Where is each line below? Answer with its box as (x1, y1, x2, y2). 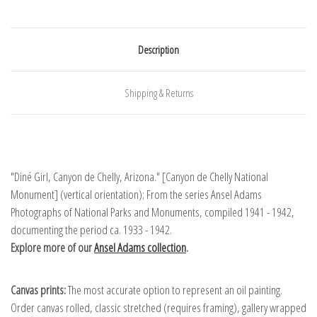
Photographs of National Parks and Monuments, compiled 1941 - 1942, (11, 204, 294, 221)
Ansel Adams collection (94, 239, 186, 256)
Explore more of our (11, 239, 94, 256)
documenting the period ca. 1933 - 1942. (11, 221, 172, 238)
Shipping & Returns (124, 85, 193, 100)
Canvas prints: (11, 282, 66, 299)
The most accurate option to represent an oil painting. (66, 282, 282, 299)
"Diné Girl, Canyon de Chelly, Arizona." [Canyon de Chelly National (11, 168, 268, 185)
